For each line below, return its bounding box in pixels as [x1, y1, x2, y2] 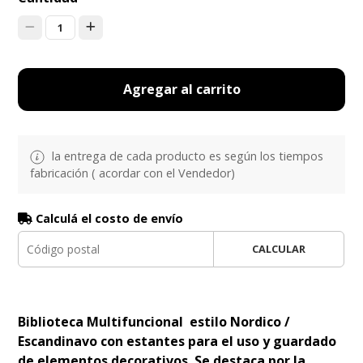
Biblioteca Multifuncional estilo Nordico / [18, 312, 291, 331]
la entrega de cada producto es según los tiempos [49, 147, 324, 164]
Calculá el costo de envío [32, 210, 184, 226]
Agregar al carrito [122, 79, 241, 98]
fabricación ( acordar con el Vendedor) [30, 164, 236, 181]
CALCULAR [251, 241, 305, 256]
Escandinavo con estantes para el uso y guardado [18, 331, 337, 350]
